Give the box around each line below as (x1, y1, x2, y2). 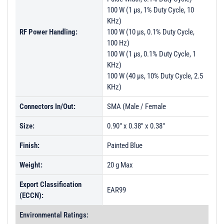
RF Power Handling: (19, 27, 77, 36)
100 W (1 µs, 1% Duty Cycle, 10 (107, 5, 194, 14)
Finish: (19, 141, 39, 150)
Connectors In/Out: (19, 102, 75, 111)
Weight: (19, 160, 42, 169)
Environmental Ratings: (19, 210, 88, 219)
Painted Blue (107, 141, 142, 150)
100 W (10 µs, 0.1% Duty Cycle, (107, 27, 194, 36)
